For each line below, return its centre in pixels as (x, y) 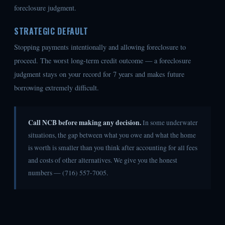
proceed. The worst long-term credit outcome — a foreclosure (102, 61)
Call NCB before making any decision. (85, 123)
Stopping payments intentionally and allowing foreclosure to (100, 47)
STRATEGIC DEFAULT (51, 31)
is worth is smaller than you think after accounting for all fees (113, 148)
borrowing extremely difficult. (57, 88)
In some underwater (170, 123)
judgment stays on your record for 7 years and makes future (99, 74)
